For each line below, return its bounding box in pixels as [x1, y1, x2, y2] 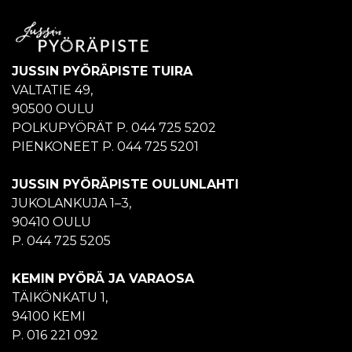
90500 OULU [12, 101, 94, 116]
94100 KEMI [12, 308, 86, 324]
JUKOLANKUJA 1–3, [12, 195, 131, 211]
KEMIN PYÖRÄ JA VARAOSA [12, 270, 194, 286]
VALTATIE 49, [12, 82, 93, 97]
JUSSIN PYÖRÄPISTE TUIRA [12, 63, 192, 79]
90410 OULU [12, 214, 91, 229]
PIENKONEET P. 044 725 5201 [12, 138, 199, 154]
